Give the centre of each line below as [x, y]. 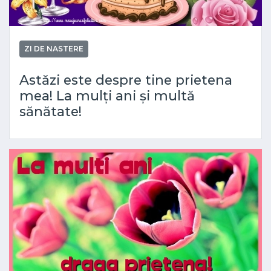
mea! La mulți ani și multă [107, 96]
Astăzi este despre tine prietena [126, 80]
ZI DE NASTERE [54, 49]
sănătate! [51, 111]
